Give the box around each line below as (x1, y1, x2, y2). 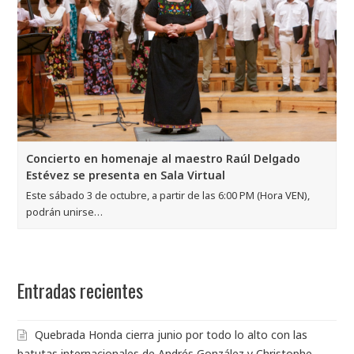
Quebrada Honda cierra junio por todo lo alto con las (35, 326, 308, 342)
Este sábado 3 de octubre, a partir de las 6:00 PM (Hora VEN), (26, 187, 311, 202)
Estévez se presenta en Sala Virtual (26, 167, 226, 183)
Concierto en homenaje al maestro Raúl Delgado (26, 150, 301, 166)
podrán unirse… (26, 204, 104, 219)
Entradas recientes (17, 276, 144, 304)
